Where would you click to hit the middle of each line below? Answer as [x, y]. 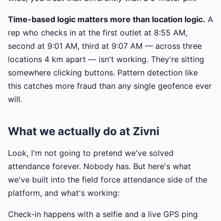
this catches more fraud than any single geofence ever [110, 86]
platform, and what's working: [64, 193]
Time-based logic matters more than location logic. [107, 19]
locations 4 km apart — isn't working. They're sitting [106, 59]
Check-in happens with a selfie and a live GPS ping [103, 214]
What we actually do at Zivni [84, 131]
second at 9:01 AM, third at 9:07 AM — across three [105, 46]
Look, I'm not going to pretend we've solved [91, 153]
